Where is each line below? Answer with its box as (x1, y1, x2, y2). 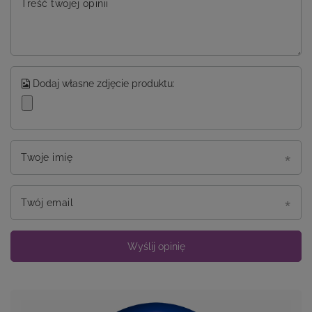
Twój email (21, 197, 73, 209)
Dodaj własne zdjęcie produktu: (30, 78, 175, 90)
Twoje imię (21, 152, 72, 164)
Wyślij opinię (127, 240, 185, 252)
